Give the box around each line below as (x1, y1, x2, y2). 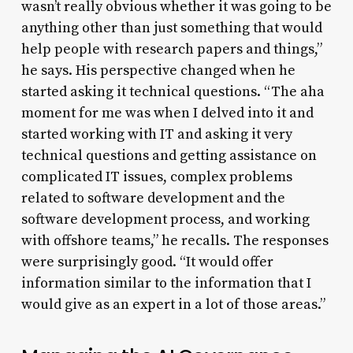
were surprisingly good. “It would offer (20, 252, 273, 271)
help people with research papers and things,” (20, 39, 322, 58)
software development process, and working (20, 210, 310, 229)
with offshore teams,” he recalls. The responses (20, 231, 329, 250)
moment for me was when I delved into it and (20, 103, 314, 122)
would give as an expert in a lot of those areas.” (20, 295, 325, 314)
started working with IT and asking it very (20, 124, 292, 143)
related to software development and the (20, 188, 285, 207)
